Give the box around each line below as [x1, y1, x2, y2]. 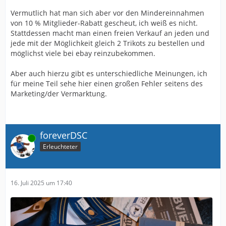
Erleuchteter [43, 142, 78, 151]
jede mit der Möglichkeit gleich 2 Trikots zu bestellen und [11, 38, 205, 48]
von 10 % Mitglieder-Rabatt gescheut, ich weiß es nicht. [11, 18, 198, 28]
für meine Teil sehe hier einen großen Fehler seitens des [11, 78, 203, 88]
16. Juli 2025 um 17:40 [11, 179, 72, 188]
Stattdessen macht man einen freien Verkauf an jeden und [11, 28, 209, 38]
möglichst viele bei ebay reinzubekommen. [11, 48, 155, 58]
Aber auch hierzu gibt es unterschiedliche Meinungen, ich [11, 68, 207, 78]
